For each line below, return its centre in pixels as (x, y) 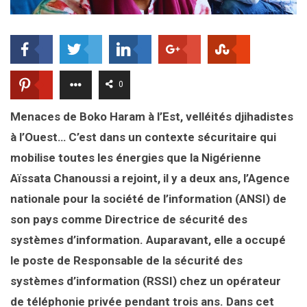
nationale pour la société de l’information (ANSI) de (148, 199)
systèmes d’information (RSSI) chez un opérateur (146, 281)
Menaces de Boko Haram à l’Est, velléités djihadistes (152, 117)
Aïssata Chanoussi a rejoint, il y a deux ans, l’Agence (150, 179)
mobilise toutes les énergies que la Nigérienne (136, 158)
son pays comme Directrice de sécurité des (129, 220)
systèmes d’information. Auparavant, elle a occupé (148, 240)
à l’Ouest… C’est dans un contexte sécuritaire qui (143, 137)
